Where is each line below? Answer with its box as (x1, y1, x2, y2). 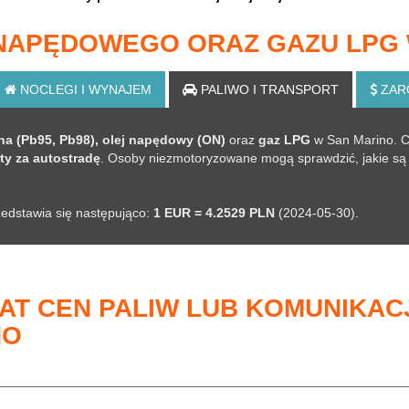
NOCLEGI (16, 82, 81, 97)
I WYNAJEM (81, 82, 152, 97)
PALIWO (197, 82, 253, 97)
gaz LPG (258, 132, 310, 147)
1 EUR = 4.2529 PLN (153, 205, 275, 220)
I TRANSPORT (253, 82, 339, 97)
